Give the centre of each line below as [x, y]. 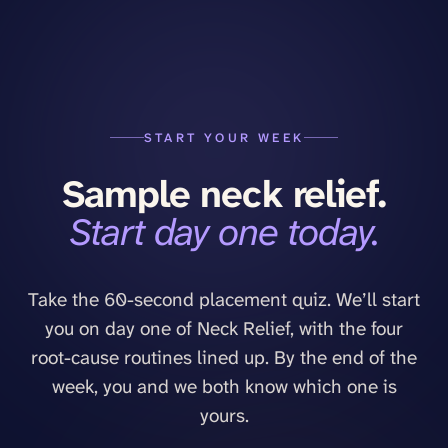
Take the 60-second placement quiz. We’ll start [224, 300]
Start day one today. [224, 232]
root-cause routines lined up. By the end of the [224, 358]
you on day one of [121, 329]
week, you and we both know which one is [224, 387]
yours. [224, 416]
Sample [131, 194]
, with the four [346, 329]
